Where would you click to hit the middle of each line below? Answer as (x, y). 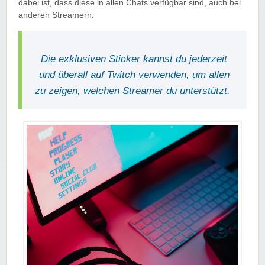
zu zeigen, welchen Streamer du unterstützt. (134, 91)
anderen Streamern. (56, 15)
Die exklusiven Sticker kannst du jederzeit (134, 59)
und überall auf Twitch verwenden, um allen (134, 75)
